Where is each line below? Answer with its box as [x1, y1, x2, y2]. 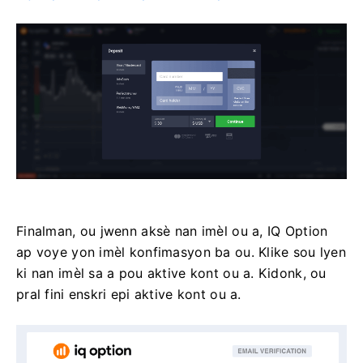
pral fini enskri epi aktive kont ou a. [16, 286, 241, 303]
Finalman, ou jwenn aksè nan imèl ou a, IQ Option [16, 223, 328, 240]
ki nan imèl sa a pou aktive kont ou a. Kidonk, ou [16, 265, 327, 282]
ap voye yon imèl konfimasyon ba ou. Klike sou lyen [16, 244, 346, 261]
